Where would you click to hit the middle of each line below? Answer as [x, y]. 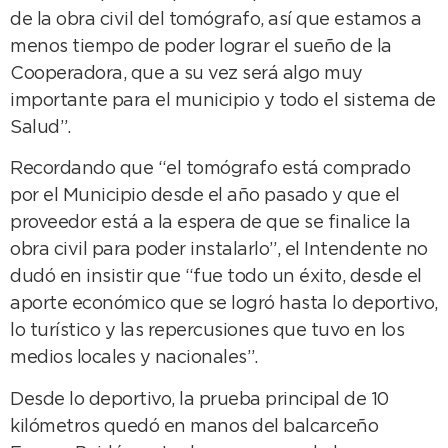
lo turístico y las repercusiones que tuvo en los [207, 331]
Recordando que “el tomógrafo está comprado [210, 169]
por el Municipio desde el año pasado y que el [205, 196]
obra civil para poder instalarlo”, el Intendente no [219, 250]
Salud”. [40, 127]
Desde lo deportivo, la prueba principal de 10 [199, 399]
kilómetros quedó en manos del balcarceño [194, 426]
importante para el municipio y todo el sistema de [223, 100]
